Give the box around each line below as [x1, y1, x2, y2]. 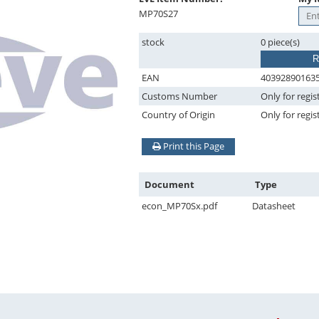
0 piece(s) [261, 36, 300, 48]
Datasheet [252, 199, 296, 212]
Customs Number [142, 90, 217, 103]
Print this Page [161, 140, 224, 152]
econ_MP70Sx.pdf [142, 199, 217, 212]
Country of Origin [142, 108, 215, 121]
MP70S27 [139, 7, 178, 20]
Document [145, 178, 194, 191]
